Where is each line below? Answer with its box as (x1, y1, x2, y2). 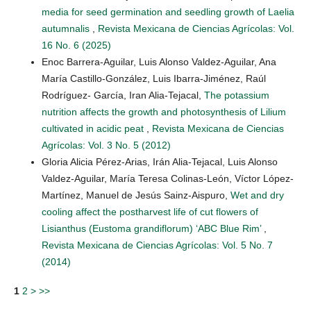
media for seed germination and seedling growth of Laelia (42, 6, 294, 18)
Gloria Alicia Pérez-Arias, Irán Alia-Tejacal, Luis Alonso (42, 156, 278, 168)
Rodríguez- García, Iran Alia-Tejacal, (42, 90, 204, 101)
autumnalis (42, 23, 92, 35)
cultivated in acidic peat (42, 123, 146, 135)
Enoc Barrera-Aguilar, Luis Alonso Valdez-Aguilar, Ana (42, 56, 276, 68)
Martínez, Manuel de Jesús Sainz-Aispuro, (42, 190, 230, 201)
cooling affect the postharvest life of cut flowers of (42, 206, 258, 218)
